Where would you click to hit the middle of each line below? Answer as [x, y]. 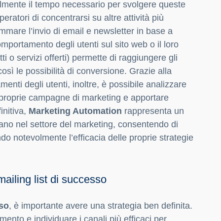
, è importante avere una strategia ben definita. [101, 206]
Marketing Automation [75, 111]
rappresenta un [153, 111]
